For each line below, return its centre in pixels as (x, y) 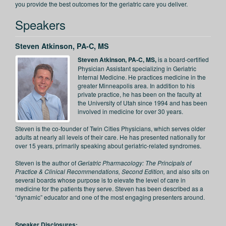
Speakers (40, 24)
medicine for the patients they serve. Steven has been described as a (109, 188)
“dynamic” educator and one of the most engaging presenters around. (110, 197)
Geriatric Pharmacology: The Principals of (134, 163)
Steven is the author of (46, 163)
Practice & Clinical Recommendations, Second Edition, (90, 171)
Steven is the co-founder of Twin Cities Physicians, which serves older (110, 128)
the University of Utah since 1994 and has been (143, 103)
